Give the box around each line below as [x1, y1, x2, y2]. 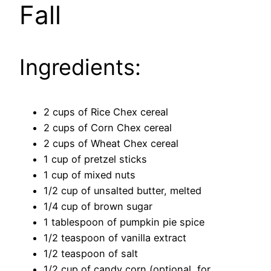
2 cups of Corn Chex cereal [44, 122, 172, 134]
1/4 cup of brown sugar [44, 200, 152, 213]
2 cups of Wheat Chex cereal [44, 137, 178, 150]
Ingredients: [19, 54, 141, 81]
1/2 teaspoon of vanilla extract [44, 232, 186, 244]
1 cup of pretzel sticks [44, 153, 147, 166]
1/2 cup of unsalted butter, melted [44, 184, 201, 197]
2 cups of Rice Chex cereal [44, 106, 168, 119]
